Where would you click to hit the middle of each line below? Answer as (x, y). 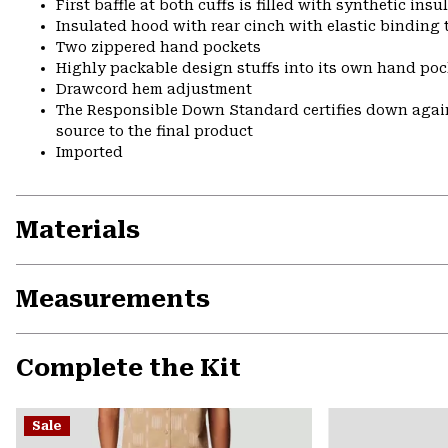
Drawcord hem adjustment (154, 88)
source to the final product (154, 130)
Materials (78, 229)
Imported (89, 151)
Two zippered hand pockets (158, 46)
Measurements (113, 298)
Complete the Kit (128, 367)
